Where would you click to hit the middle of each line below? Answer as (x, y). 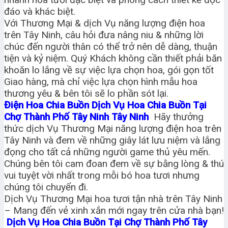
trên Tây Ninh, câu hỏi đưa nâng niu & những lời (104, 35)
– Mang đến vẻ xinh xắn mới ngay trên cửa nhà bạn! (114, 210)
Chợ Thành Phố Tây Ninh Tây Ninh (79, 117)
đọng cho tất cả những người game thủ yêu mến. (107, 152)
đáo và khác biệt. (40, 11)
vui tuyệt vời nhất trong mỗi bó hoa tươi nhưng (102, 175)
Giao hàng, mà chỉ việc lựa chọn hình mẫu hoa (101, 81)
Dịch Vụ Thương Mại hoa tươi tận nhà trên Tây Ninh (113, 198)
